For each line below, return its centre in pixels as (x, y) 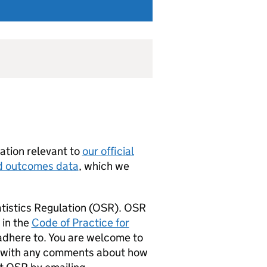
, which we (104, 166)
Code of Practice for (80, 223)
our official (108, 151)
